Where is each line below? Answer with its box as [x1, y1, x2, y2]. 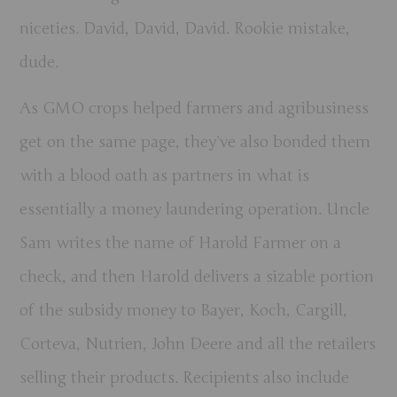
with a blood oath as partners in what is [19, 166, 310, 186]
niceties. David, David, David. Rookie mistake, [19, 18, 351, 38]
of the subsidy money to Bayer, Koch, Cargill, [19, 300, 348, 321]
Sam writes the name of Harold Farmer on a [19, 233, 342, 253]
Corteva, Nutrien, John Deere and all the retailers [19, 334, 377, 354]
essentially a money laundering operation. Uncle [19, 199, 370, 220]
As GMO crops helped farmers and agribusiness [19, 98, 370, 119]
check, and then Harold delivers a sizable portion [19, 267, 375, 287]
